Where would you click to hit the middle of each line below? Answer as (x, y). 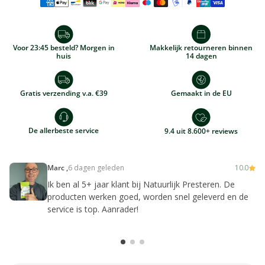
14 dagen (201, 56)
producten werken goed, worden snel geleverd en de (148, 197)
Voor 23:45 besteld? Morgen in (64, 48)
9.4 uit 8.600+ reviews (201, 131)
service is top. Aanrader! (93, 209)
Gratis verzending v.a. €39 (64, 93)
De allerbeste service (64, 131)
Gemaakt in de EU (201, 93)
